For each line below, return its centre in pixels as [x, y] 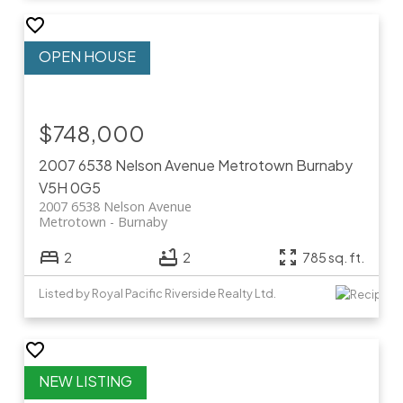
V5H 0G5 [69, 187]
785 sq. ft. [334, 257]
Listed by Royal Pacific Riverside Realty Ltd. [157, 293]
